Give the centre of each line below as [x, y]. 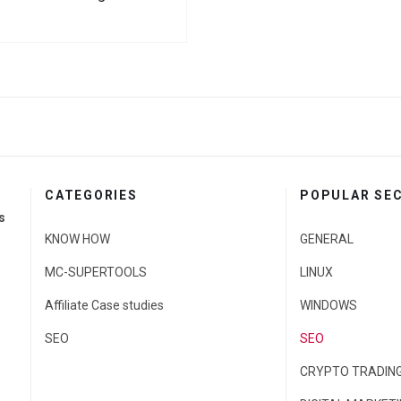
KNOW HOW [77, 239]
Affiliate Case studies [104, 305]
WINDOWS [328, 305]
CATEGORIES [91, 195]
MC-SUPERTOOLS [96, 272]
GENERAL [327, 239]
